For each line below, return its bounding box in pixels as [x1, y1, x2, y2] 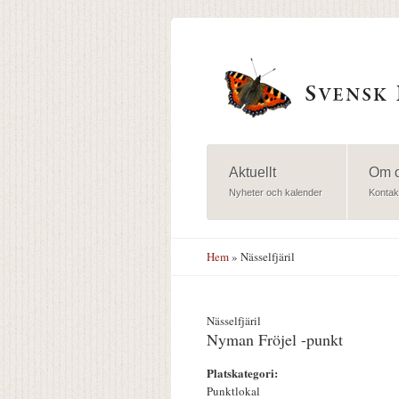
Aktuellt [228, 165, 276, 181]
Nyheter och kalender [228, 187, 322, 199]
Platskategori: [207, 364, 281, 382]
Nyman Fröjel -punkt [207, 329, 343, 351]
